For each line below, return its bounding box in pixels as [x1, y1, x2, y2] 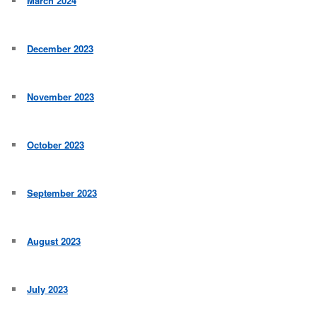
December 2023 [27, 42, 94, 56]
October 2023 [27, 138, 85, 152]
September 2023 [27, 186, 98, 200]
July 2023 [27, 282, 69, 296]
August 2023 [27, 234, 81, 248]
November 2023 [27, 90, 95, 104]
